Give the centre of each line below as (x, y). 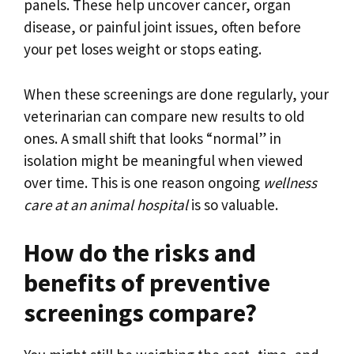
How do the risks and (140, 253)
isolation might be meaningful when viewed (164, 160)
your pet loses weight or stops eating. (143, 49)
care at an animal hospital (106, 204)
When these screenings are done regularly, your (176, 94)
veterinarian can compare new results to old (164, 116)
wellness (290, 182)
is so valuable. (233, 204)
